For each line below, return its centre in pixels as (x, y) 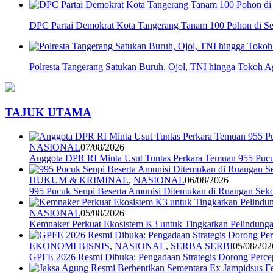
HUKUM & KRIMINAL (79, 180)
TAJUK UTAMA (48, 112)
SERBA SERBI (202, 246)
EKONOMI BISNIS (69, 246)
